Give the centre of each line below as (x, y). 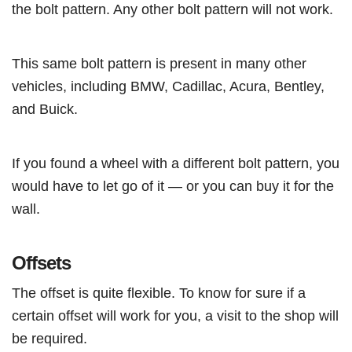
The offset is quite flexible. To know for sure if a (159, 292)
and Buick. (45, 108)
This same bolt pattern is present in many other (159, 63)
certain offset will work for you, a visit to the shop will (175, 315)
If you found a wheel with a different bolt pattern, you (176, 163)
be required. (51, 338)
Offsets (41, 262)
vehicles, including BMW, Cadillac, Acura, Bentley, (168, 86)
